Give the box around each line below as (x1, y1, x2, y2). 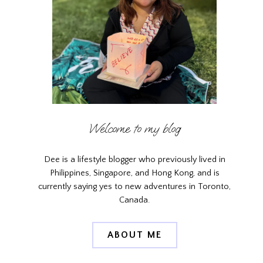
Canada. (119, 195, 150, 205)
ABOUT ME (107, 230, 162, 241)
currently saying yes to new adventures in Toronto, (38, 181, 231, 191)
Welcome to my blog (89, 120, 181, 137)
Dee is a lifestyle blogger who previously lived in (43, 154, 225, 164)
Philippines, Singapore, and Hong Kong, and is (49, 168, 220, 178)
